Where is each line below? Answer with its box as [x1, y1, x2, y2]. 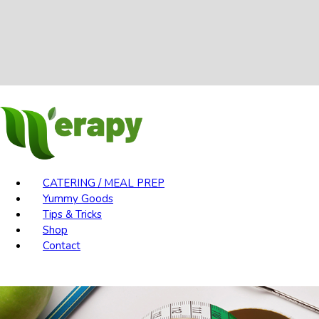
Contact [43, 239, 80, 253]
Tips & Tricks [43, 207, 102, 222]
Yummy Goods [43, 192, 113, 206]
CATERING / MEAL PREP [43, 176, 164, 191]
